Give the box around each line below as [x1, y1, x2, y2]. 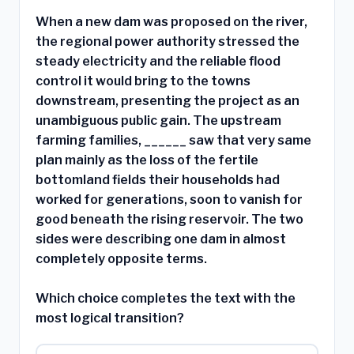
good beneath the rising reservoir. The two [36, 212, 303, 228]
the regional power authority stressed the [36, 34, 299, 50]
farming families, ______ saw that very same [36, 133, 311, 149]
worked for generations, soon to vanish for [36, 192, 303, 208]
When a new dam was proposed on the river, [36, 14, 307, 30]
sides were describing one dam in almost [36, 232, 286, 247]
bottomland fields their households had [36, 172, 280, 188]
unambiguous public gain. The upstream [36, 113, 281, 129]
